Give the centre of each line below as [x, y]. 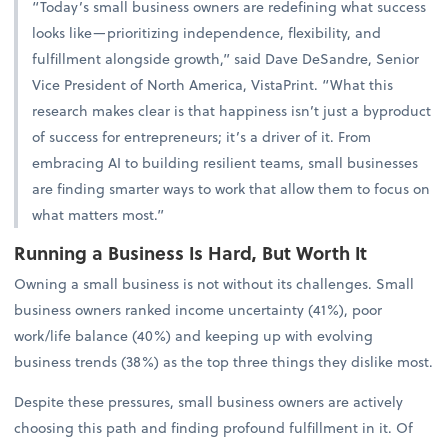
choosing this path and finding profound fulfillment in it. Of [214, 427]
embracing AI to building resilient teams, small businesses [225, 162]
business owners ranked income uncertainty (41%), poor [198, 309]
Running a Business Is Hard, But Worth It [191, 252]
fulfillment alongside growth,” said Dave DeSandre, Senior [226, 58]
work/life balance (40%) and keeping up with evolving [194, 335]
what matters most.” [98, 214]
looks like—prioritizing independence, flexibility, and [207, 32]
